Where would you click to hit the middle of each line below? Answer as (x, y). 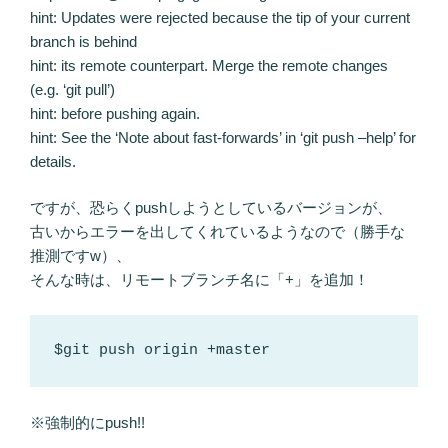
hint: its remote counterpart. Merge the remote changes (209, 65)
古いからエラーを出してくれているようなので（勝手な (217, 231)
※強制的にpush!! (87, 422)
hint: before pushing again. (115, 113)
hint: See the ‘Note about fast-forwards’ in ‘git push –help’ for (223, 137)
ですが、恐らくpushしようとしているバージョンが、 (211, 207)
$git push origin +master (162, 350)
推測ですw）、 (80, 255)
